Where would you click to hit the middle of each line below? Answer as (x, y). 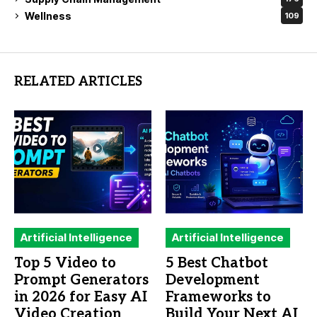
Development (213, 280)
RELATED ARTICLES (78, 82)
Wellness (48, 16)
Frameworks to (218, 297)
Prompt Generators (81, 280)
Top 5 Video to (65, 263)
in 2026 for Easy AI (81, 297)
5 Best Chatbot (217, 263)
